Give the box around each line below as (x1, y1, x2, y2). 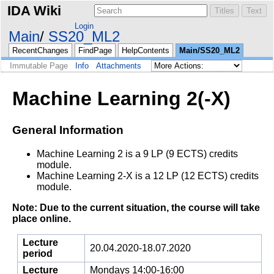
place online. (12, 213, 71, 224)
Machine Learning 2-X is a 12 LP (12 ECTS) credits (37, 170, 259, 181)
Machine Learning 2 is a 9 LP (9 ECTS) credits (37, 148, 238, 159)
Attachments (96, 61, 141, 70)
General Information (12, 123, 124, 136)
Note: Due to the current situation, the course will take (12, 202, 260, 213)
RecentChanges (12, 46, 68, 55)
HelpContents (122, 46, 169, 55)
